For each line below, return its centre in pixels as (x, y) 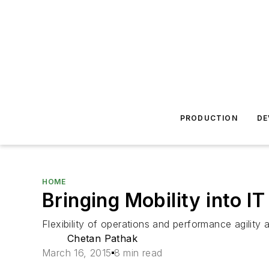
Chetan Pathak (102, 238)
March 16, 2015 (77, 253)
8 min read (138, 253)
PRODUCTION (209, 118)
